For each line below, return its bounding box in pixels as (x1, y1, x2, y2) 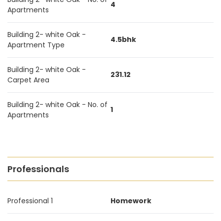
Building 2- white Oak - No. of (7, 100, 108, 110)
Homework (110, 196, 151, 206)
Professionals (7, 163, 69, 175)
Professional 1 (7, 196, 53, 206)
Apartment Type (7, 40, 65, 50)
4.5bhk (110, 35, 136, 44)
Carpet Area (7, 75, 49, 85)
